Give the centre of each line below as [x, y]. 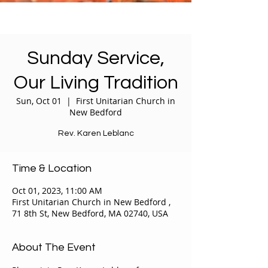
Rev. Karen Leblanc [96, 133]
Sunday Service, [96, 58]
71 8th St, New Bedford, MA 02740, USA [90, 213]
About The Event [54, 247]
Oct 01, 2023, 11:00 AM [57, 191]
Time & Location [52, 168]
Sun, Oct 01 [39, 101]
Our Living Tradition [96, 83]
